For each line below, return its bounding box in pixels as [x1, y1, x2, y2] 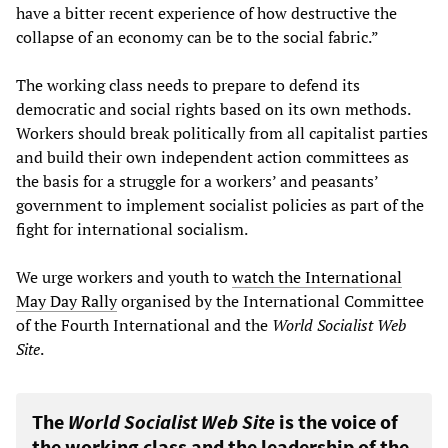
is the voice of [275, 409, 398, 435]
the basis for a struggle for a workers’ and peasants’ [16, 170, 378, 193]
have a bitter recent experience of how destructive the [16, 2, 397, 25]
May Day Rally [16, 290, 117, 313]
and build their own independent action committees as [16, 146, 409, 169]
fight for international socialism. [16, 218, 248, 241]
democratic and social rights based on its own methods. [16, 98, 410, 121]
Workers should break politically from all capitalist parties [16, 122, 428, 145]
